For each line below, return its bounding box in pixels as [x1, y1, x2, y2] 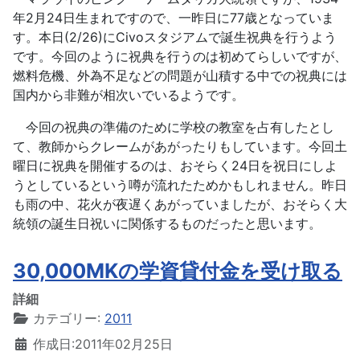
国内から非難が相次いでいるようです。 [13, 87, 244, 103]
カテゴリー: [29, 310, 104, 326]
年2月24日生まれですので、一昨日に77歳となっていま [13, 10, 334, 26]
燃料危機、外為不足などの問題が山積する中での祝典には [13, 67, 347, 84]
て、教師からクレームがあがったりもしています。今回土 [13, 138, 347, 154]
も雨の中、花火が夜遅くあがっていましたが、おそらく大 [13, 196, 347, 212]
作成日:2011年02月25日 [33, 336, 173, 352]
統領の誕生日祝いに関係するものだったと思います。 [13, 215, 321, 231]
